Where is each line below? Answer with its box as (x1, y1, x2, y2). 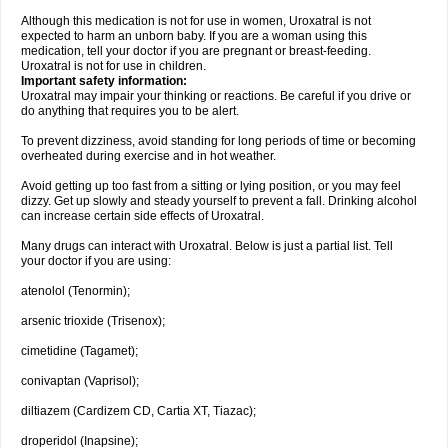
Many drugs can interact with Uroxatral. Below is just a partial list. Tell (21, 239, 393, 253)
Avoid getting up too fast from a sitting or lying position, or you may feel (21, 179, 401, 193)
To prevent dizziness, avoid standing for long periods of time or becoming (21, 134, 416, 148)
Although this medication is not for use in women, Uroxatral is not (21, 14, 371, 28)
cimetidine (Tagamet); (21, 344, 138, 358)
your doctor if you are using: (21, 254, 171, 268)
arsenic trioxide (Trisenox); (21, 314, 165, 328)
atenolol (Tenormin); (21, 284, 130, 298)
